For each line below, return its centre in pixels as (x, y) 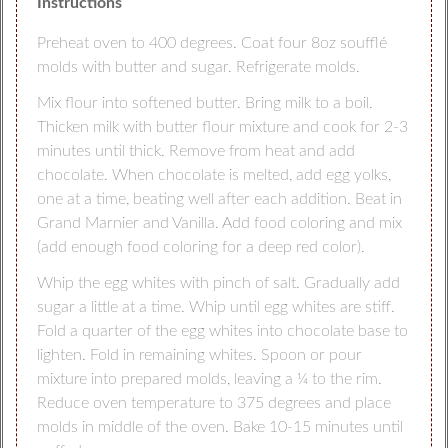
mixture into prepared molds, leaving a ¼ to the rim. (209, 378)
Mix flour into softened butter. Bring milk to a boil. (204, 102)
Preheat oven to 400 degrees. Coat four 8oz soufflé (211, 42)
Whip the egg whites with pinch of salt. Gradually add (218, 282)
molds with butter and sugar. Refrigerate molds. (198, 66)
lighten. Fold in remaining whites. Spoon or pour (199, 354)
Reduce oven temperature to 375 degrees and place (213, 402)
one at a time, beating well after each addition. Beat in (219, 198)
